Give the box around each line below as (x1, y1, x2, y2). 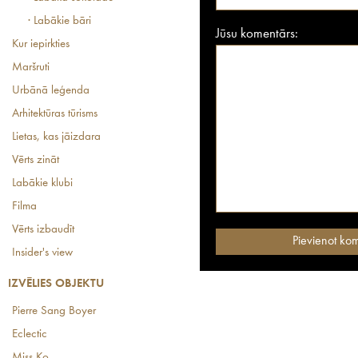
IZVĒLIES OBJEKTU (8, 278, 104, 290)
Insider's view (12, 247, 73, 259)
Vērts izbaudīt (12, 224, 74, 236)
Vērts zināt (12, 154, 59, 166)
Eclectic (12, 328, 47, 340)
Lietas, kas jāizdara (12, 131, 101, 143)
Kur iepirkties (12, 38, 70, 50)
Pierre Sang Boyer (12, 305, 96, 317)
